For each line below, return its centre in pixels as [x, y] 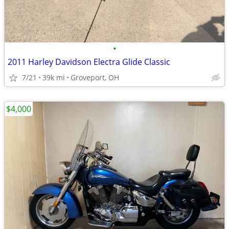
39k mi [54, 77]
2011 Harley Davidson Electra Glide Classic [89, 62]
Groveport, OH [95, 77]
